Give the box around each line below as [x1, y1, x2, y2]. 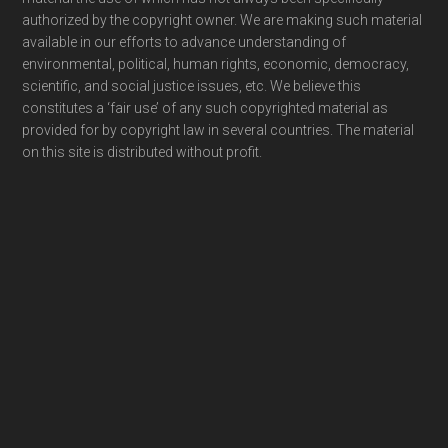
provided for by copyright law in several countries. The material [22, 122, 415, 138]
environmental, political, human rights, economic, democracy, [22, 56, 410, 72]
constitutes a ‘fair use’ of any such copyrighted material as [22, 100, 389, 116]
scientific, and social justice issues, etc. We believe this [22, 78, 362, 94]
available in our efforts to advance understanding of [22, 34, 347, 50]
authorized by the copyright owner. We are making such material [22, 12, 423, 28]
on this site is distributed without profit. [22, 144, 263, 160]
